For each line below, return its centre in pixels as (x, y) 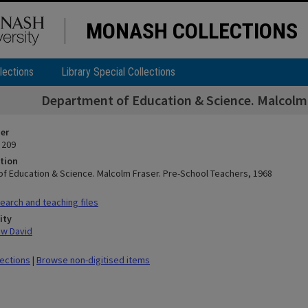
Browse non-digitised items (93, 260)
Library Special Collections (118, 72)
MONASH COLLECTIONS (192, 31)
